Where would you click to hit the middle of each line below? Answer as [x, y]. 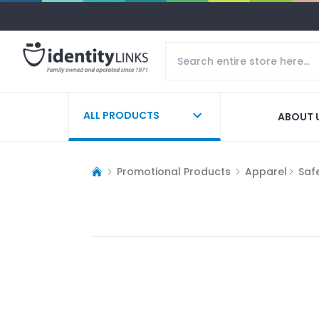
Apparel [266, 171]
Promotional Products [174, 171]
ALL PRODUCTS [121, 115]
